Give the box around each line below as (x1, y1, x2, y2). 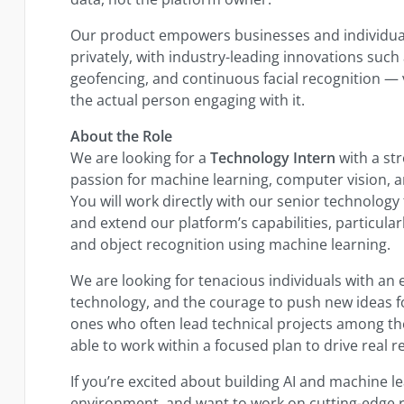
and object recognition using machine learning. (70, 234, 391, 254)
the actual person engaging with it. (70, 89, 306, 110)
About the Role (70, 125, 173, 146)
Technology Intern (210, 147, 336, 168)
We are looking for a (70, 147, 211, 168)
